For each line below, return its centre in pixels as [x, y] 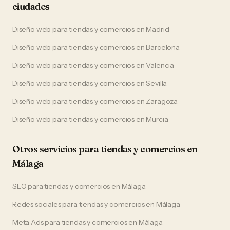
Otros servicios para [56, 149]
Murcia [157, 119]
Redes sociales [37, 204]
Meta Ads [28, 222]
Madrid [158, 29]
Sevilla [157, 83]
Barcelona [163, 47]
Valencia [160, 65]
